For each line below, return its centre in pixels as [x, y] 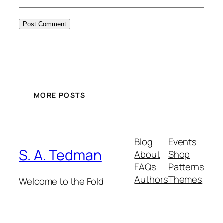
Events [182, 142]
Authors [151, 179]
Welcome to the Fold [61, 181]
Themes [185, 179]
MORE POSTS [59, 95]
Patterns [186, 167]
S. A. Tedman [60, 155]
